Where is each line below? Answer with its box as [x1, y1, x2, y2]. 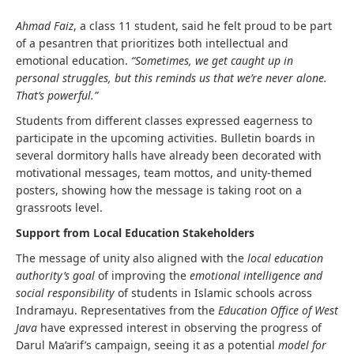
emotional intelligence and [190, 268, 322, 283]
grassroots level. [16, 200, 103, 215]
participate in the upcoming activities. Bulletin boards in [16, 130, 315, 145]
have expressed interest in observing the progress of [37, 320, 322, 335]
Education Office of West [218, 303, 338, 318]
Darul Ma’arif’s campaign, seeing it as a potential [16, 337, 278, 352]
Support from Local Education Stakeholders [16, 225, 254, 240]
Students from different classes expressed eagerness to [16, 113, 312, 128]
